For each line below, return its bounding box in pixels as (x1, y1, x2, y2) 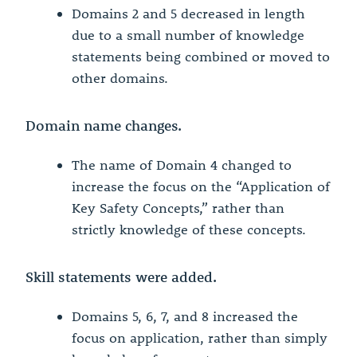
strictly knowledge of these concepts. (72, 221, 306, 238)
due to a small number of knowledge (72, 26, 304, 44)
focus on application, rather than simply (72, 329, 328, 347)
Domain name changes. (25, 116, 182, 135)
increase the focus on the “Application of (72, 178, 330, 195)
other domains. (72, 69, 168, 87)
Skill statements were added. (25, 268, 217, 286)
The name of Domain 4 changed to (72, 156, 292, 174)
